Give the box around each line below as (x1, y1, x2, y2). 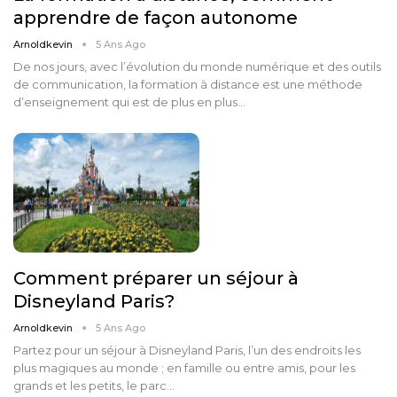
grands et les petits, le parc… (13, 378, 175, 393)
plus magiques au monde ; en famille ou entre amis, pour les (13, 360, 355, 375)
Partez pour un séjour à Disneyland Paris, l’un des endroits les (13, 342, 361, 357)
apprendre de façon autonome (13, 7, 298, 29)
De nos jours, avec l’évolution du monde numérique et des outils (13, 59, 381, 74)
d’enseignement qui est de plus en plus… (13, 95, 245, 110)
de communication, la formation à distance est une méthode (13, 77, 362, 92)
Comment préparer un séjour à (13, 267, 299, 289)
